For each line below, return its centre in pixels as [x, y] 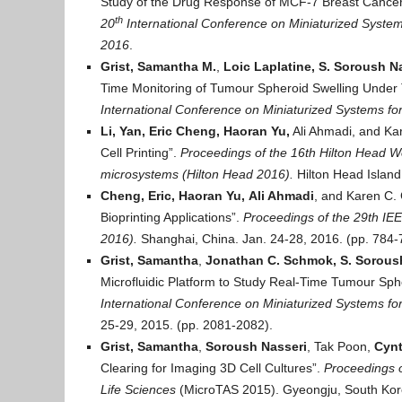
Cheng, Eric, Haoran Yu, [173, 196]
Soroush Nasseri [256, 346]
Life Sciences [138, 389]
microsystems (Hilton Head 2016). [197, 174]
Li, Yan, [123, 131]
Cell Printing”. [140, 153]
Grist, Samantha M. [158, 66]
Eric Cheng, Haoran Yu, [219, 131]
